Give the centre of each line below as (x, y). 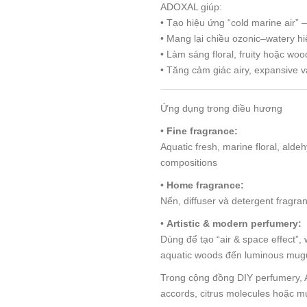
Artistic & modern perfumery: (234, 223)
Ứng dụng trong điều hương (221, 108)
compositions (189, 162)
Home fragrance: (205, 185)
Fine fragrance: (202, 131)
